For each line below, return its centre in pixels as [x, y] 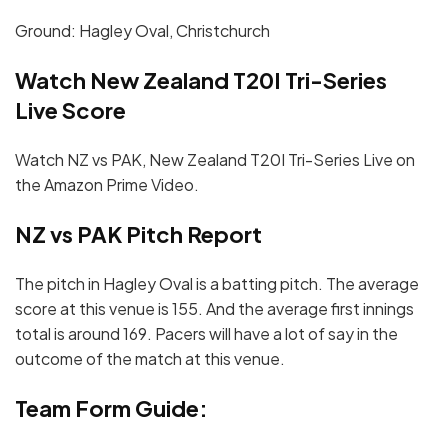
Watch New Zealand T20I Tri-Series [201, 80]
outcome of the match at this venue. [150, 359]
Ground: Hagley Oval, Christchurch [142, 31]
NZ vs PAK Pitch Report [138, 234]
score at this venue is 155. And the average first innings [214, 309]
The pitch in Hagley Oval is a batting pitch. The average [217, 284]
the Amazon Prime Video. [107, 185]
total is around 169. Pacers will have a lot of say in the [206, 334]
